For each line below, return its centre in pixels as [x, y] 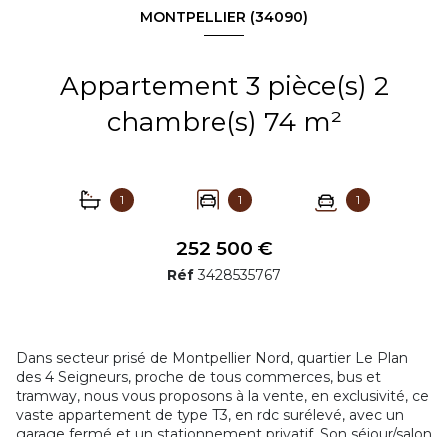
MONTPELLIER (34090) [224, 16]
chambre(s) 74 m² [322, 122]
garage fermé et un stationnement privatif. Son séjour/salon [224, 434]
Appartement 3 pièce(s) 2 [152, 86]
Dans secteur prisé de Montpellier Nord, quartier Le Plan [212, 358]
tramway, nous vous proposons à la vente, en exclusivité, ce [222, 396]
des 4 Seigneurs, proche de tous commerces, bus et [198, 377]
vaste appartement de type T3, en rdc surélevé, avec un [210, 415]
